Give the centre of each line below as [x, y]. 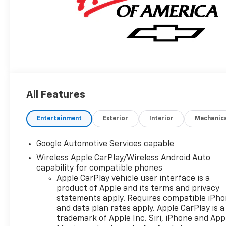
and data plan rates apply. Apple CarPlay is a [141, 209]
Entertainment [60, 119]
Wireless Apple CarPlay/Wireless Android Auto [124, 159]
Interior [162, 119]
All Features [56, 95]
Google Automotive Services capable [105, 145]
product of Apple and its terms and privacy [138, 189]
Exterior [116, 119]
